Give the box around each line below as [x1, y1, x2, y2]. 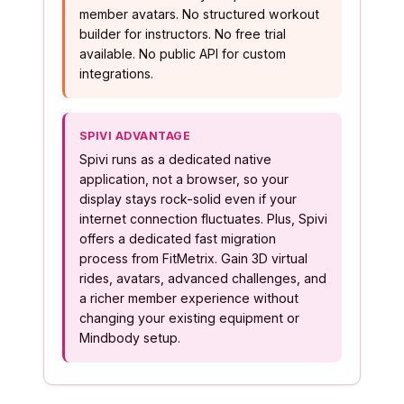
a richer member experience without [79, 290, 298, 306]
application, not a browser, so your [79, 171, 289, 187]
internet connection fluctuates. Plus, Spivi [79, 211, 327, 226]
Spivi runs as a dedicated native [79, 151, 271, 167]
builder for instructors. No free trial [79, 26, 286, 41]
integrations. [79, 66, 153, 81]
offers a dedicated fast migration [79, 231, 276, 246]
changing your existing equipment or [79, 310, 299, 326]
